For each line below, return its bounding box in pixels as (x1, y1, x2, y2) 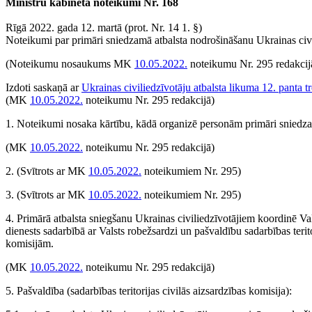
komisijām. (6, 237, 54, 249)
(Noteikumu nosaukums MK (6, 58, 134, 70)
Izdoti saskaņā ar (6, 81, 81, 93)
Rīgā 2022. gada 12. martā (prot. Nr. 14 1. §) (6, 22, 202, 33)
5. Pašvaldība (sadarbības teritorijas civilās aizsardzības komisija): (6, 285, 292, 297)
